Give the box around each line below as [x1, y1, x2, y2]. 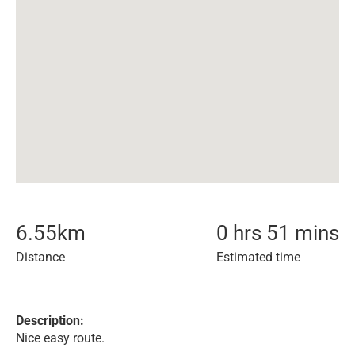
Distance [16, 250, 65, 265]
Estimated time [216, 250, 300, 265]
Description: [16, 313, 84, 328]
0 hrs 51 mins [216, 221, 339, 245]
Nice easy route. [16, 330, 105, 345]
